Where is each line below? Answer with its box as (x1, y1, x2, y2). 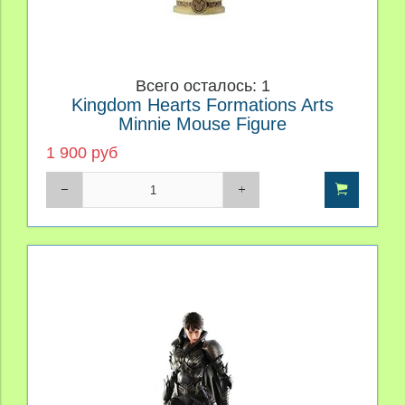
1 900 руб (46, 144, 118, 163)
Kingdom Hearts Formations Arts (71, 94, 334, 115)
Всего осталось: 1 (135, 76, 270, 95)
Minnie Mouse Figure (118, 113, 287, 134)
